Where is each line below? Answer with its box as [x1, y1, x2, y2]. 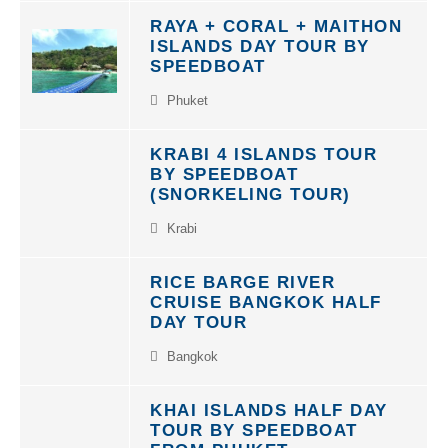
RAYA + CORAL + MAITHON [150, 6, 402, 25]
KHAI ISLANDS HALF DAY [150, 390, 388, 409]
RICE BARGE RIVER [150, 262, 335, 281]
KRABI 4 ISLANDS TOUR [150, 134, 377, 153]
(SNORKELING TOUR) [150, 174, 351, 193]
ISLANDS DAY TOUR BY [150, 26, 370, 45]
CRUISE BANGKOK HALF [150, 282, 382, 301]
